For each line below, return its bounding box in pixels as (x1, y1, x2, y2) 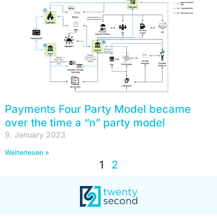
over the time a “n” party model (5, 116, 165, 129)
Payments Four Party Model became (5, 102, 191, 115)
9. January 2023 (5, 129, 65, 139)
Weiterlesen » (5, 148, 49, 156)
